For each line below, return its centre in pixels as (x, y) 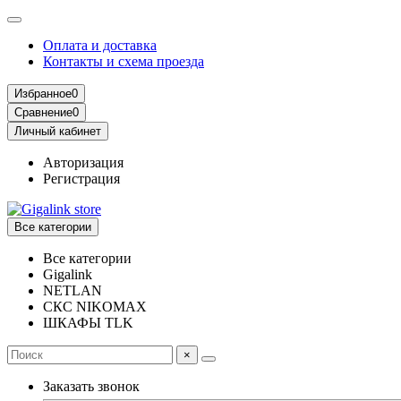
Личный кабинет (58, 131)
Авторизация (83, 162)
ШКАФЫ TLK (88, 323)
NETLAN (73, 290)
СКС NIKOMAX (95, 307)
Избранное (43, 94)
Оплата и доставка (100, 45)
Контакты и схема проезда (124, 61)
